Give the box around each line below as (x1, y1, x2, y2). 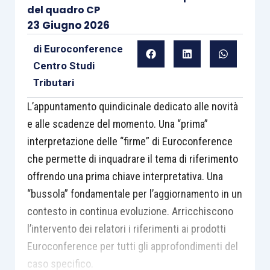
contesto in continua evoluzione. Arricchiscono (27, 205, 233, 218)
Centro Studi (33, 60, 95, 72)
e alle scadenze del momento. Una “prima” (27, 118, 208, 130)
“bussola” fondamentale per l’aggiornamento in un (27, 187, 242, 200)
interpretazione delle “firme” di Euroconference (27, 135, 233, 148)
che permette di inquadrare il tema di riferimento (27, 152, 238, 165)
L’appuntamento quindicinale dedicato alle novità (27, 100, 238, 113)
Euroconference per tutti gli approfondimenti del (27, 240, 238, 253)
